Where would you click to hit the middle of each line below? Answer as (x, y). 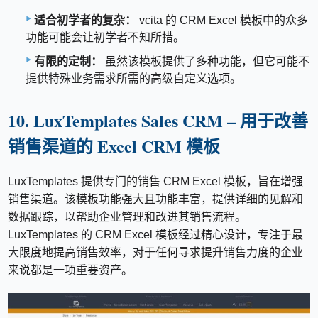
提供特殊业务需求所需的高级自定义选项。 (133, 78)
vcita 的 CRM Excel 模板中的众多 (222, 20)
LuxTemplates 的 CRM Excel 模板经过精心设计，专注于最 (156, 234)
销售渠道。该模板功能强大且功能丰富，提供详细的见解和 (156, 199)
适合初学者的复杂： (85, 20)
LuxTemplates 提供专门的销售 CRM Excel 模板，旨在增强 (156, 181)
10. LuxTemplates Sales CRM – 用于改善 (158, 120)
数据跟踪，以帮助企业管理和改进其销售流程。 (127, 216)
